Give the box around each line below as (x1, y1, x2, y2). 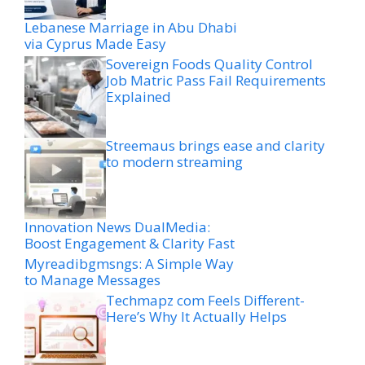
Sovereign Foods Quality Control (106, 54, 313, 73)
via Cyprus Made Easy (24, 33, 166, 53)
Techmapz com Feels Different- (106, 290, 305, 310)
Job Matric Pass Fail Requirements (106, 70, 326, 90)
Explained (106, 86, 171, 106)
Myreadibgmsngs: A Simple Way (24, 253, 234, 273)
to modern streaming (106, 152, 243, 171)
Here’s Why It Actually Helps (106, 306, 287, 326)
